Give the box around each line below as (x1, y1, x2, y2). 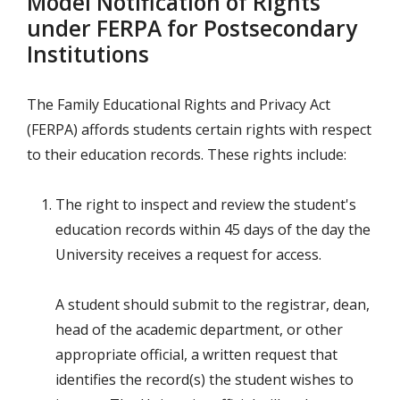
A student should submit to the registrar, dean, (55, 295, 370, 315)
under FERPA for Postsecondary (27, 13, 357, 44)
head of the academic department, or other (55, 320, 343, 340)
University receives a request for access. (55, 245, 321, 265)
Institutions (27, 39, 149, 70)
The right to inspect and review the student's (55, 195, 356, 215)
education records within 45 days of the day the (55, 220, 371, 240)
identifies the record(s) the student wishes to (55, 370, 354, 390)
